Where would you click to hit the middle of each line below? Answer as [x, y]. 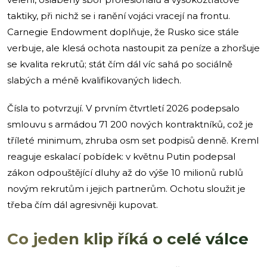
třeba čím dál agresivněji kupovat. [83, 204]
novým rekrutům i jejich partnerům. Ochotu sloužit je [126, 188]
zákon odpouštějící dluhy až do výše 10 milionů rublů [125, 172]
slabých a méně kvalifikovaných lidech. [94, 80]
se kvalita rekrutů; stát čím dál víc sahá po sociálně [120, 64]
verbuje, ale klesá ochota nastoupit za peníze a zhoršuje [133, 48]
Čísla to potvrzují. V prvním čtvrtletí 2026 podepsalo [123, 108]
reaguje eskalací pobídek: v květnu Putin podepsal [121, 156]
